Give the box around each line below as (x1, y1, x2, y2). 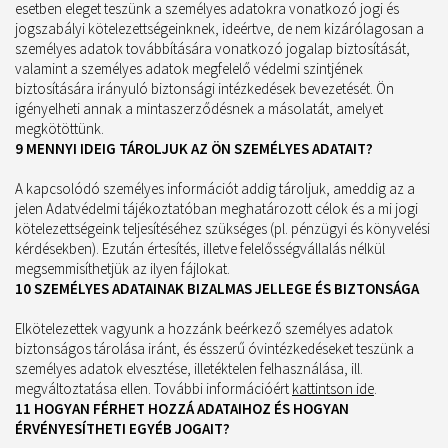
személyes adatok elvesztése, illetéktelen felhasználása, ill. (15, 359, 363, 378)
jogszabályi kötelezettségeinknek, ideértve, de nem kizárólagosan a (15, 19, 424, 38)
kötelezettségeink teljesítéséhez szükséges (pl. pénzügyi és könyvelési (15, 219, 430, 238)
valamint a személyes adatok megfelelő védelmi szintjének (15, 59, 363, 78)
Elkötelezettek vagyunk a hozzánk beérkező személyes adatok (15, 319, 393, 338)
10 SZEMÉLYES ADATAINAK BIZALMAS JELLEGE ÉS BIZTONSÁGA (15, 279, 419, 298)
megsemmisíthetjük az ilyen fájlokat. (15, 259, 230, 278)
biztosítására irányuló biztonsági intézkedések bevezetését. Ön (15, 79, 394, 98)
